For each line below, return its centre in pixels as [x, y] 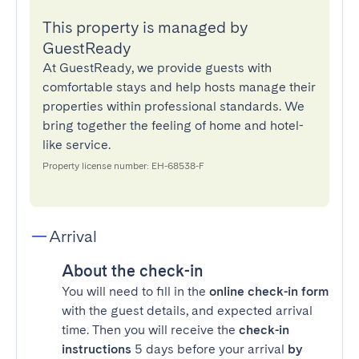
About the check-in [133, 271]
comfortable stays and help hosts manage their [179, 87]
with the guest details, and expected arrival [187, 311]
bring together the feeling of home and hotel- [173, 125]
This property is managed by [145, 27]
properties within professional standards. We [173, 106]
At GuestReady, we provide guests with [157, 68]
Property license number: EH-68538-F [123, 166]
